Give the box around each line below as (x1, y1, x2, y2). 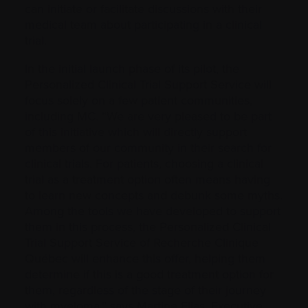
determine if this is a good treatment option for (25, 265, 274, 283)
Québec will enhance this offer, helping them (25, 249, 265, 267)
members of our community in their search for (25, 138, 272, 157)
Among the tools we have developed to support (25, 201, 280, 220)
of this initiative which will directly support (25, 122, 247, 141)
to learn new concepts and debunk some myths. (25, 186, 283, 204)
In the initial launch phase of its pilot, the (25, 59, 239, 78)
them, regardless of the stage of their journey (25, 280, 266, 299)
